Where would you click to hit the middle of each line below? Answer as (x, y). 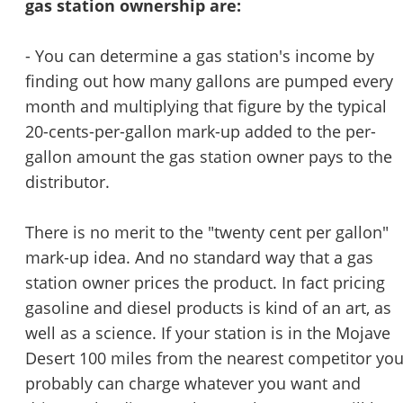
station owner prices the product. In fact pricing (205, 283)
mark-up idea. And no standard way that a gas (199, 258)
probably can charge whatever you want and (193, 384)
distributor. (67, 182)
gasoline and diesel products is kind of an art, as (208, 308)
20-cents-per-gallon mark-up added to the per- (201, 132)
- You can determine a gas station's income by (200, 56)
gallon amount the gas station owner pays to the (209, 157)
